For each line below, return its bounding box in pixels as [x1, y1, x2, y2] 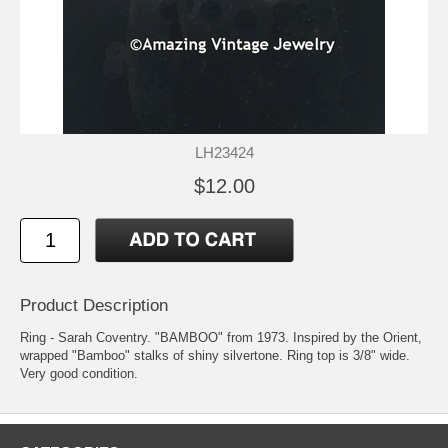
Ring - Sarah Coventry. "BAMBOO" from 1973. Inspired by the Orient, [20, 329, 422, 345]
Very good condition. [20, 365, 138, 381]
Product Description [20, 295, 168, 315]
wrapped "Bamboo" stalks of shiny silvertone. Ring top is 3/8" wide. [20, 347, 410, 363]
